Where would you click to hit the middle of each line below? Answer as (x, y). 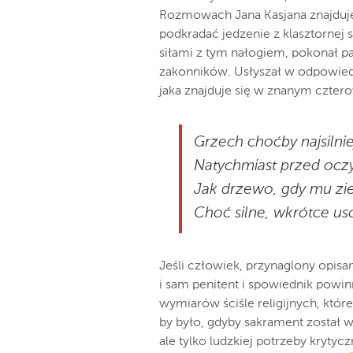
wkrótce (301, 213)
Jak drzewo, (236, 190)
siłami (176, 54)
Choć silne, (232, 213)
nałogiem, (260, 54)
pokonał (315, 54)
